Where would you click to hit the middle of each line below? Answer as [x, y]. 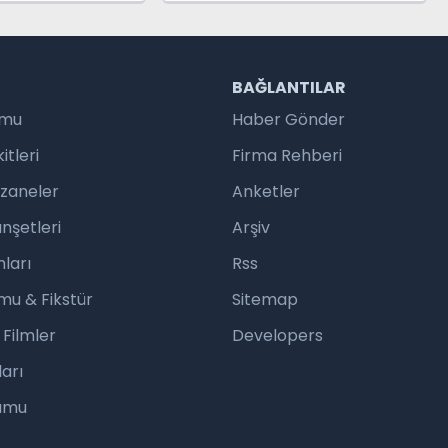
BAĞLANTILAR [289, 88]
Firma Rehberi [287, 156]
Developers [277, 336]
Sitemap [265, 300]
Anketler [266, 192]
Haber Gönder [288, 120]
